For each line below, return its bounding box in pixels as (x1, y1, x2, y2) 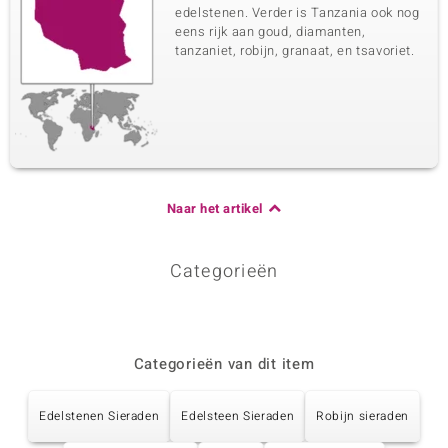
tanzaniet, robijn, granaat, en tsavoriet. (175, 41, 415, 60)
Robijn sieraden (316, 407, 409, 425)
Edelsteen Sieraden (181, 407, 295, 425)
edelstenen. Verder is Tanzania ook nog (175, 3, 420, 22)
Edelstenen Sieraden (39, 407, 160, 425)
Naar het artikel (166, 199, 263, 218)
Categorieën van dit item (133, 353, 315, 375)
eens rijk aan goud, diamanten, (175, 22, 366, 41)
